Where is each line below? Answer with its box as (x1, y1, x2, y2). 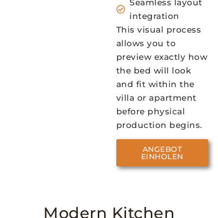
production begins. (116, 120, 202, 130)
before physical (116, 107, 185, 117)
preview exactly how (116, 52, 208, 62)
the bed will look (116, 66, 191, 76)
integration (129, 11, 180, 21)
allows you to (116, 38, 176, 49)
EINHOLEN (141, 151, 183, 161)
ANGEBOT (142, 144, 182, 154)
